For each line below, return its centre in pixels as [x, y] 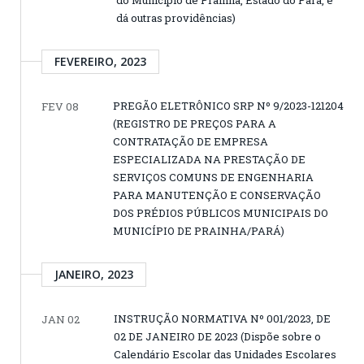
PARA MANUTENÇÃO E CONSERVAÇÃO [217, 195]
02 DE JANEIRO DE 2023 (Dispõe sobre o [217, 336]
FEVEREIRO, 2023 [100, 61]
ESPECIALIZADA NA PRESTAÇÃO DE [209, 159]
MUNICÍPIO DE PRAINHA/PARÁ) [199, 230]
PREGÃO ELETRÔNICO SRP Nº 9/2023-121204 [228, 105]
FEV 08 [60, 106]
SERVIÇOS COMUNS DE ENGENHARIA [213, 177]
